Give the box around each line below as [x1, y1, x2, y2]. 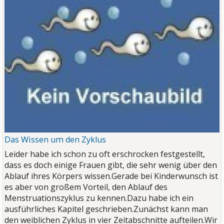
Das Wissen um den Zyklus [4, 133, 106, 145]
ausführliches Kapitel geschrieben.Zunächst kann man [4, 203, 208, 214]
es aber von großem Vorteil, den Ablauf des [4, 181, 167, 192]
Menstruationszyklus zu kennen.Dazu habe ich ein [4, 192, 193, 203]
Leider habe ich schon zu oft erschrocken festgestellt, [4, 148, 205, 159]
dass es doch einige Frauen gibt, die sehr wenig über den [4, 159, 217, 170]
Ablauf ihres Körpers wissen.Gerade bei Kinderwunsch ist [4, 170, 218, 181]
